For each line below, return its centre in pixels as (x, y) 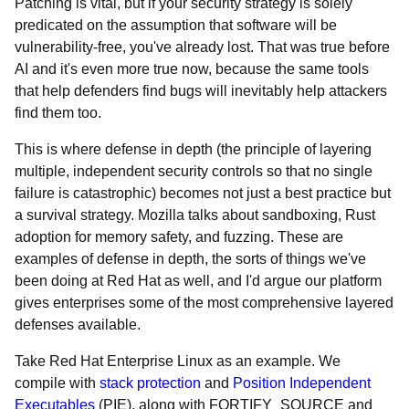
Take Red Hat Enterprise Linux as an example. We (178, 361)
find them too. (58, 113)
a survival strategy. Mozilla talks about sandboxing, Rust (195, 215)
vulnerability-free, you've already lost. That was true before (202, 47)
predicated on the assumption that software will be (176, 25)
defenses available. (78, 325)
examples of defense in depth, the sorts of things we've (190, 259)
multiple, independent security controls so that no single (194, 171)
